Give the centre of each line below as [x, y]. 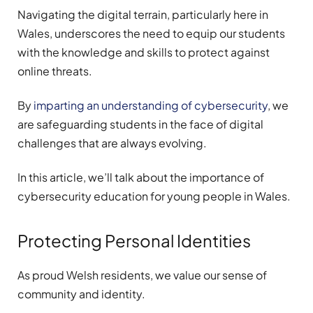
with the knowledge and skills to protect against [144, 52]
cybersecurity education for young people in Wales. [154, 196]
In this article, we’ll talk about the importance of [141, 177]
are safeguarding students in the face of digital [140, 124]
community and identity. [82, 293]
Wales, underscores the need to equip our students [151, 33]
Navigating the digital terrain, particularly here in [143, 14]
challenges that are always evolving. [112, 143]
